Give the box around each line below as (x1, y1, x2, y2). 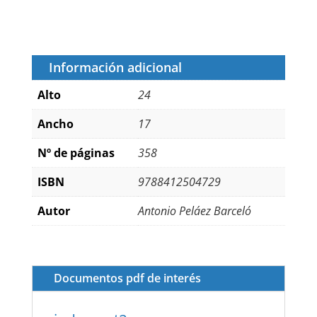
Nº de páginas (37, 145, 115, 161)
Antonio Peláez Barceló (137, 203, 251, 219)
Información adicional (48, 59, 182, 76)
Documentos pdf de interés (53, 270, 201, 287)
